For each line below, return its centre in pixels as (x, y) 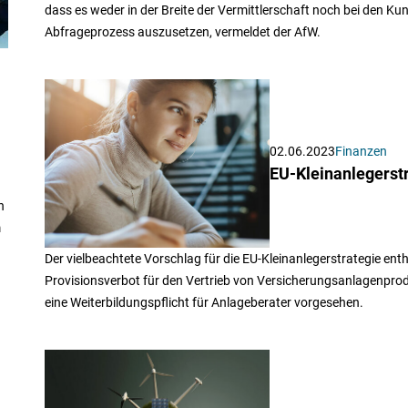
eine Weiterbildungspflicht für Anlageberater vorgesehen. (204, 303)
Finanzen (361, 152)
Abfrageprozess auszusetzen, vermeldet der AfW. (182, 31)
